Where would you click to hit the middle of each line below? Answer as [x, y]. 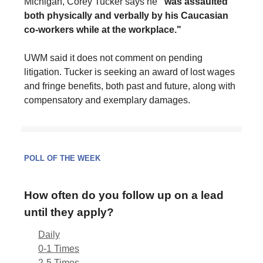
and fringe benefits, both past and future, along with [130, 86]
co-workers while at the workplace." [103, 29]
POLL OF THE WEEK [62, 158]
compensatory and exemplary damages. [107, 100]
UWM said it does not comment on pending [113, 58]
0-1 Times [59, 248]
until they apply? [69, 212]
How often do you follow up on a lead [124, 195]
